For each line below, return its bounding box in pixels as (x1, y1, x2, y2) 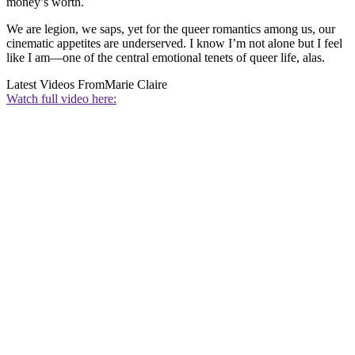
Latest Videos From (6, 78, 105, 92)
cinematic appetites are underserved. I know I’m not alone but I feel (6, 36, 342, 51)
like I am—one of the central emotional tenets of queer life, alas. (6, 51, 325, 65)
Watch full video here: (6, 92, 116, 106)
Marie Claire (105, 78, 167, 92)
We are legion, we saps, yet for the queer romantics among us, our (6, 22, 335, 36)
